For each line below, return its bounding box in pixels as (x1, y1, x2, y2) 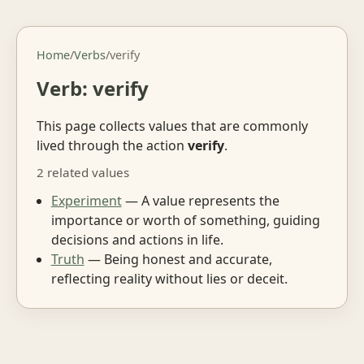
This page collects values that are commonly (37, 116, 308, 135)
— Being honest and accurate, (84, 249, 272, 268)
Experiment (50, 191, 122, 210)
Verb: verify (37, 75, 149, 102)
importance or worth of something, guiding (50, 210, 320, 229)
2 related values (37, 164, 129, 181)
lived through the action (37, 136, 188, 154)
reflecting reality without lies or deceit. (50, 269, 288, 288)
